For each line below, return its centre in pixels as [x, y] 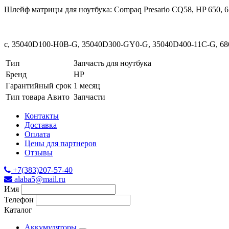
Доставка [41, 125]
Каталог [18, 210]
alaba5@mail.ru [39, 179]
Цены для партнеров [61, 143]
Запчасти [89, 97]
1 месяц [87, 85]
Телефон [19, 199]
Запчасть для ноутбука [112, 63]
